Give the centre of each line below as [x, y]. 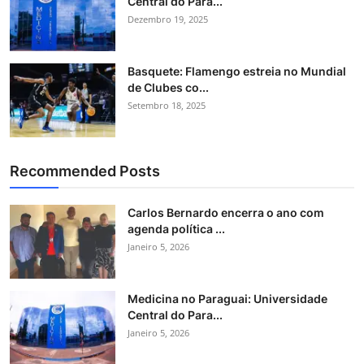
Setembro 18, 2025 [167, 105]
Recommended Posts [85, 171]
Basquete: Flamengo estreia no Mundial [237, 71]
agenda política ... [176, 228]
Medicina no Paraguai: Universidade [227, 298]
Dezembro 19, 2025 [168, 19]
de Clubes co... [168, 87]
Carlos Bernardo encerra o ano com [226, 212]
